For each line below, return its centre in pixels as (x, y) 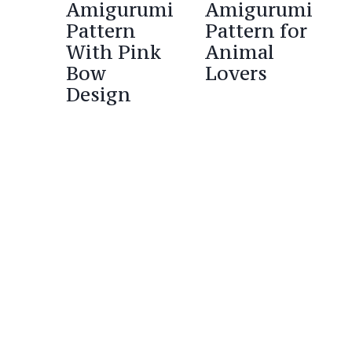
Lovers (236, 73)
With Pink (114, 52)
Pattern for (257, 31)
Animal (240, 52)
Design (99, 94)
